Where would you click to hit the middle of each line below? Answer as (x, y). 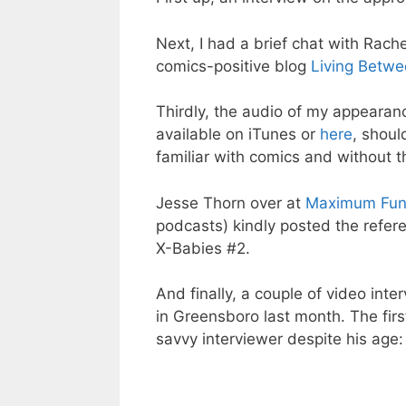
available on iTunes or (238, 135)
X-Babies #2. (203, 248)
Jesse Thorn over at (231, 203)
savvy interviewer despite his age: (280, 339)
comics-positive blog (233, 66)
